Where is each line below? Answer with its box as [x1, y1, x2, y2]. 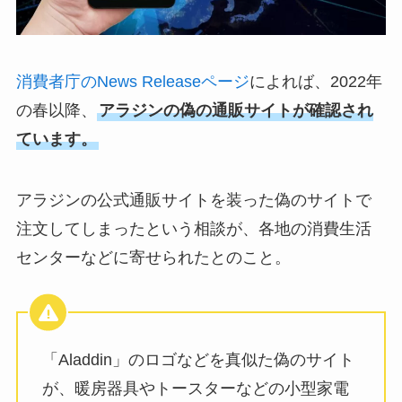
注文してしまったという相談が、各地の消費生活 [15, 219, 371, 238]
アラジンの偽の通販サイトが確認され [98, 100, 373, 119]
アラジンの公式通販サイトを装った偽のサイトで [15, 190, 371, 209]
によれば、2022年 [249, 72, 382, 91]
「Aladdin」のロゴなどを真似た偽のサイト [41, 351, 354, 370]
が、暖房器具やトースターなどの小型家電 [41, 380, 349, 398]
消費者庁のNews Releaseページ [15, 72, 249, 91]
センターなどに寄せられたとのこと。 [15, 248, 291, 267]
